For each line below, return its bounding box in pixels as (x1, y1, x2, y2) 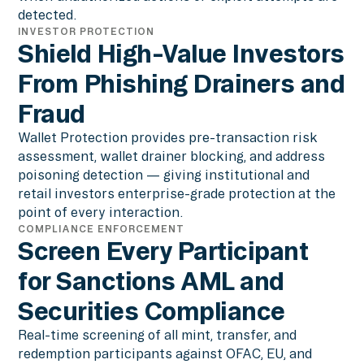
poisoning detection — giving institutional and (18, 167, 310, 183)
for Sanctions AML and (18, 266, 284, 296)
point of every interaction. (18, 205, 184, 220)
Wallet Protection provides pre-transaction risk (18, 130, 318, 145)
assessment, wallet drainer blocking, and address (18, 149, 326, 164)
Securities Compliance (18, 297, 285, 326)
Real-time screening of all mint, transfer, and (18, 327, 297, 343)
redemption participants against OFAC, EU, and (18, 346, 313, 362)
